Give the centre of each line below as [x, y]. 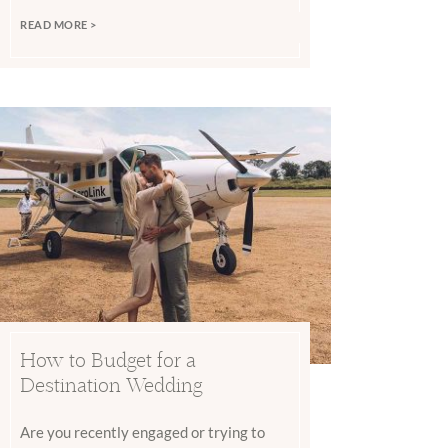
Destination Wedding [111, 384]
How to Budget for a [108, 359]
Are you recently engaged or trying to [143, 431]
